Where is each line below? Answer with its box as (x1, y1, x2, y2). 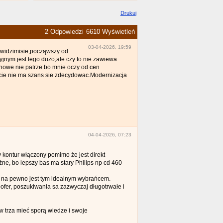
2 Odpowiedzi (45, 28, 84, 36)
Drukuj (120, 9, 136, 16)
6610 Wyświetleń (86, 28, 135, 36)
